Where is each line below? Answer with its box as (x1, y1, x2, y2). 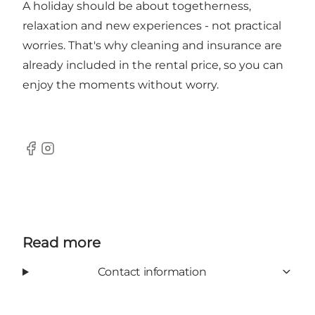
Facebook (22, 148, 77, 162)
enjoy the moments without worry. (22, 77, 219, 91)
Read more (22, 233, 101, 251)
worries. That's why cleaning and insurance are (22, 38, 282, 52)
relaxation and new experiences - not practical (22, 18, 281, 32)
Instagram (39, 148, 96, 162)
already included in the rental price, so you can (22, 58, 283, 72)
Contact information (97, 264, 207, 278)
